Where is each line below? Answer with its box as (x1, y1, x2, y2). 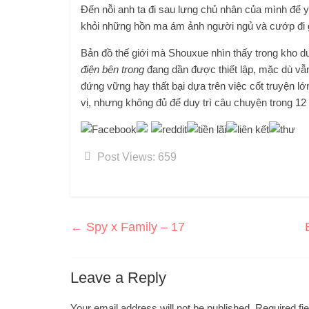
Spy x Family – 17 (83, 219, 185, 234)
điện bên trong (81, 63, 144, 75)
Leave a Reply (70, 268, 166, 286)
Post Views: (97, 150, 155, 163)
